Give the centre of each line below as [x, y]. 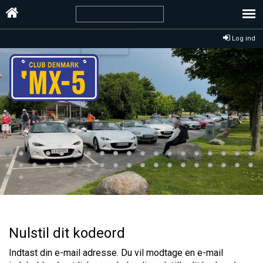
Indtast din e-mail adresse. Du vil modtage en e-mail [116, 253]
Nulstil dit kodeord [67, 233]
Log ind [243, 39]
